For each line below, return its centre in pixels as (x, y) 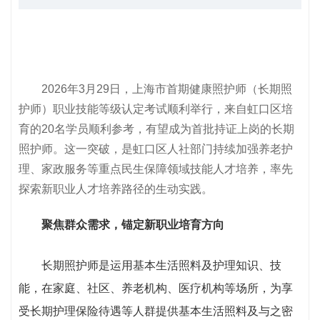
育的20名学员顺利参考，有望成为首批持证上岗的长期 (156, 129)
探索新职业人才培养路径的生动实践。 (116, 189)
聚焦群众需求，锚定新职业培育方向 (133, 225)
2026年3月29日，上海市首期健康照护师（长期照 (167, 89)
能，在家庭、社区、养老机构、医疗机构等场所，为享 (156, 288)
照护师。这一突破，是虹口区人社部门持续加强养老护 (156, 149)
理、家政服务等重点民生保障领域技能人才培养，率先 (156, 169)
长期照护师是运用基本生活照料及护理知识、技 (150, 265)
